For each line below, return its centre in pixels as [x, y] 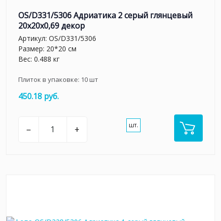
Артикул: [34, 38]
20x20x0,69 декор [52, 26]
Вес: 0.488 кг [39, 59]
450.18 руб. [38, 96]
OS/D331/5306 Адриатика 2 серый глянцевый [105, 16]
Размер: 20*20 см [47, 48]
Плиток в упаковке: [50, 79]
